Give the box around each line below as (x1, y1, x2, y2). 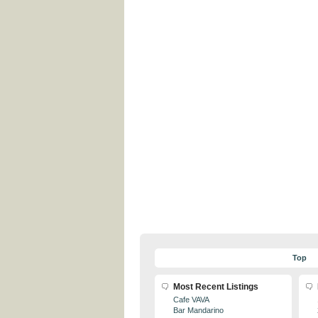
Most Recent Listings (173, 282, 258, 292)
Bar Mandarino (173, 306, 224, 314)
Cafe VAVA (173, 295, 209, 304)
